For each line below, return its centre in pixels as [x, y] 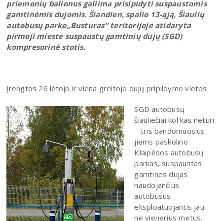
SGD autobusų [160, 109]
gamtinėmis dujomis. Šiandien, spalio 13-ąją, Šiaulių [106, 14]
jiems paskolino [161, 141]
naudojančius [157, 185]
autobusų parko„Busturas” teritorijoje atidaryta [99, 25]
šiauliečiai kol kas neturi [174, 120]
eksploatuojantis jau [169, 206]
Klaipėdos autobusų [169, 152]
